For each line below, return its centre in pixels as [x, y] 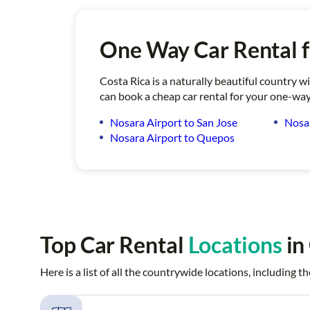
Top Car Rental [114, 245]
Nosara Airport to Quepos [172, 138]
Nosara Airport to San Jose [174, 122]
